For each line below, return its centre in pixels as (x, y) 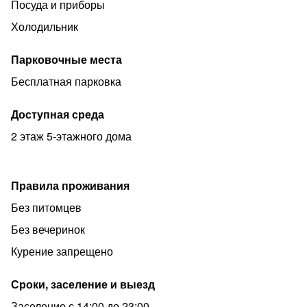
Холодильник (45, 26)
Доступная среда (58, 114)
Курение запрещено (62, 251)
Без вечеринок (48, 229)
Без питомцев (46, 207)
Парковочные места (66, 59)
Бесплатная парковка (66, 81)
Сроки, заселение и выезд (83, 284)
